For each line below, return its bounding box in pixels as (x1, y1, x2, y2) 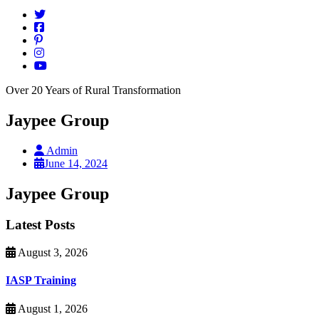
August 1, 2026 (16, 302, 88, 315)
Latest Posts (6, 217, 75, 233)
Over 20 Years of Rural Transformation (6, 83, 181, 96)
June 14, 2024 (44, 157, 108, 169)
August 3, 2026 (16, 246, 88, 259)
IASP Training (6, 274, 76, 287)
